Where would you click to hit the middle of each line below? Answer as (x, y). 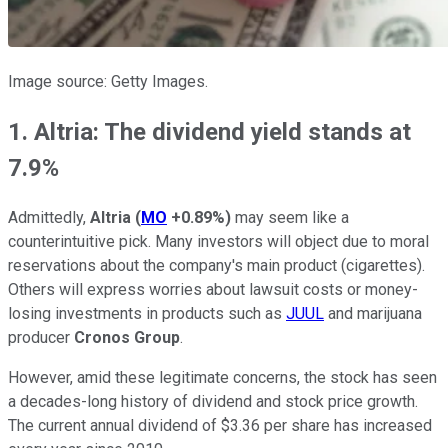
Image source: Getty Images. (108, 81)
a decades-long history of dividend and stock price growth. (213, 401)
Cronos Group (127, 337)
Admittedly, (49, 217)
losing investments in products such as (147, 313)
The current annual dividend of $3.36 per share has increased (220, 425)
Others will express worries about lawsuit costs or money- (213, 289)
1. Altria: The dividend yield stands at (209, 131)
